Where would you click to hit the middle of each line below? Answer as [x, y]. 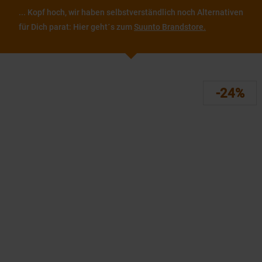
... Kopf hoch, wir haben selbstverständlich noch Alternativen [131, 12]
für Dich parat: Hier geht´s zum [76, 27]
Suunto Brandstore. [170, 27]
